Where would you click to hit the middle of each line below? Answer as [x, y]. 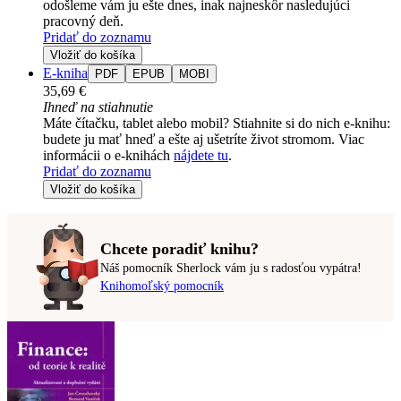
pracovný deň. [83, 21]
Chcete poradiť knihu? [179, 249]
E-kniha [65, 73]
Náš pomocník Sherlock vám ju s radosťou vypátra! [231, 269]
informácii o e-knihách [108, 155]
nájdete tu [201, 155]
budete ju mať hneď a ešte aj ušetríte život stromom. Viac [204, 139]
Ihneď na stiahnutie [98, 107]
